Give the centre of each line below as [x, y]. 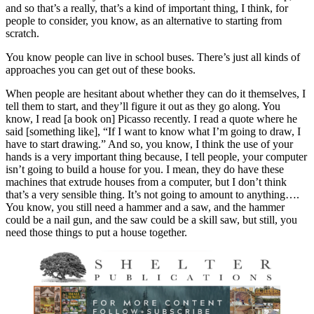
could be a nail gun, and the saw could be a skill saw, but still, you [151, 219]
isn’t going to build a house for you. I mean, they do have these [145, 169]
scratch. [24, 33]
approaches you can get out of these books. [102, 69]
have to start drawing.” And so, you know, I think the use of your [149, 144]
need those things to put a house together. [96, 232]
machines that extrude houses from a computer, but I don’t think [146, 182]
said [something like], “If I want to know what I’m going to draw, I [153, 131]
